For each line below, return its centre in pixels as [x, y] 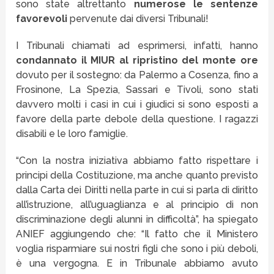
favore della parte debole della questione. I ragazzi [137, 119]
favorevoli [42, 18]
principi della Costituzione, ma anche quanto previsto [137, 175]
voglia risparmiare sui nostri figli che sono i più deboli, [137, 248]
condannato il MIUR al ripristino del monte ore [137, 60]
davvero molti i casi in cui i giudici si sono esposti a [137, 104]
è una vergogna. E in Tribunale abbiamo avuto [137, 263]
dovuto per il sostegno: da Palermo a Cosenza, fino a [137, 75]
